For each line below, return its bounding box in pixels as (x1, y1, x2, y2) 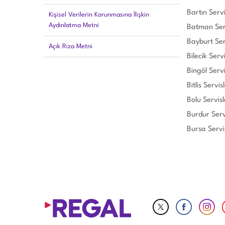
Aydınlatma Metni (49, 22, 99, 29)
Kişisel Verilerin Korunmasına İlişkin (49, 12, 149, 18)
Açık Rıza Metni (49, 43, 92, 50)
